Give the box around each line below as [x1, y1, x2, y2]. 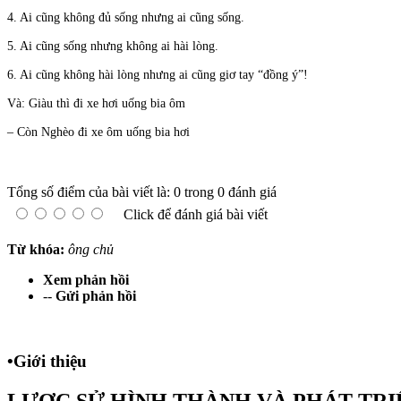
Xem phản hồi [43, 272, 129, 288]
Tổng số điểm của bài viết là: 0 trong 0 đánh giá [7, 184, 277, 200]
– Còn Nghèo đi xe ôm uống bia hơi [7, 125, 190, 140]
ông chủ [68, 242, 114, 258]
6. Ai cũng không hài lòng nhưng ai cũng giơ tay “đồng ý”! [7, 68, 308, 82]
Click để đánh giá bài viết [124, 207, 268, 223]
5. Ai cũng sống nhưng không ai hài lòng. [7, 39, 218, 54]
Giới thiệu [13, 352, 87, 371]
